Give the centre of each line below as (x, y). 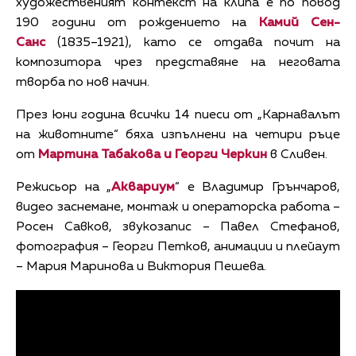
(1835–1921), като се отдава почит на (193, 43)
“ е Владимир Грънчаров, (258, 188)
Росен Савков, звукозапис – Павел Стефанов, (178, 228)
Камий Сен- (299, 23)
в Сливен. (297, 155)
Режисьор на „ (64, 188)
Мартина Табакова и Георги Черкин (153, 155)
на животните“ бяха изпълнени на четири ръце (178, 135)
